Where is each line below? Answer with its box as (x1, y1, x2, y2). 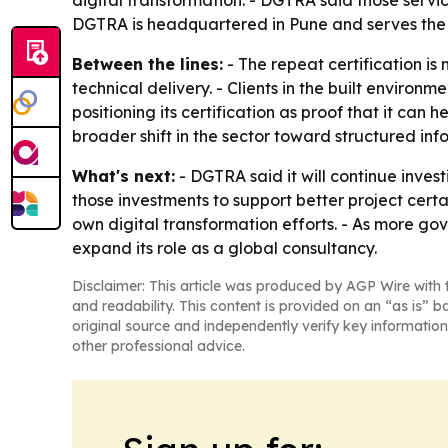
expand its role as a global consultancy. (72, 238, 377, 258)
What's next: (72, 166, 175, 186)
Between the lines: (72, 54, 223, 74)
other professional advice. (72, 337, 245, 355)
